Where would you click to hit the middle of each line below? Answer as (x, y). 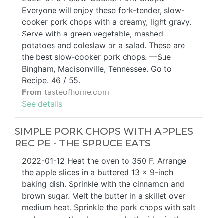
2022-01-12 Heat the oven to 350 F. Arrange (104, 161)
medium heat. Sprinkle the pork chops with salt (109, 208)
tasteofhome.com (75, 92)
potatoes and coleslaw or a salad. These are (103, 45)
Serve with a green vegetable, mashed (92, 34)
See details (42, 104)
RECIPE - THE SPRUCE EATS (83, 143)
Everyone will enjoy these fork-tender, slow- (103, 10)
